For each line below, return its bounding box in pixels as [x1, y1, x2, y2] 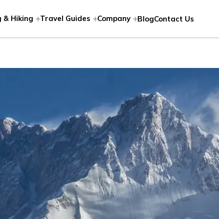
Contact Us [153, 14, 194, 23]
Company [97, 14, 131, 23]
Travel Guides [40, 14, 90, 23]
